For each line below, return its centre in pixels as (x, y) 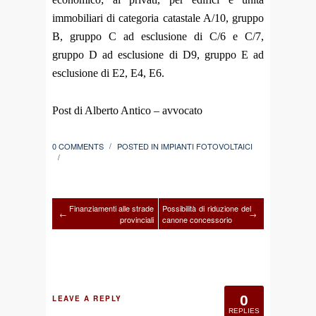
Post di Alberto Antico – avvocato (127, 111)
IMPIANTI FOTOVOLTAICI (207, 146)
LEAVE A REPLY (87, 298)
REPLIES (244, 310)
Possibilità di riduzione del (207, 208)
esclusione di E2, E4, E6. (108, 73)
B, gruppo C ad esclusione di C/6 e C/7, (158, 37)
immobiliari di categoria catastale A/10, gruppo (158, 18)
